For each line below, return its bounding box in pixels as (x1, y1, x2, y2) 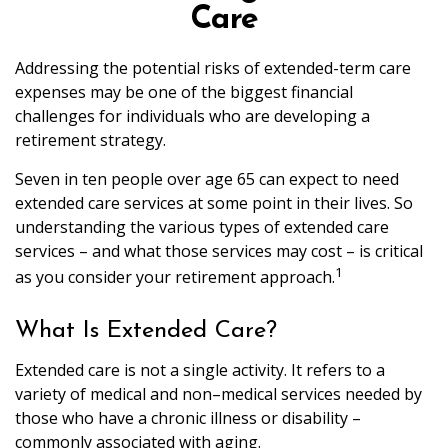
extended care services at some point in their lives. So (15, 192, 413, 214)
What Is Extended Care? (15, 319, 277, 344)
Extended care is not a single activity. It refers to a (15, 359, 385, 382)
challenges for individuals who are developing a (15, 105, 370, 127)
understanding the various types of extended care (15, 216, 389, 238)
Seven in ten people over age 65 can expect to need (15, 168, 399, 190)
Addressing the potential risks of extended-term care (15, 57, 411, 79)
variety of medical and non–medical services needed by (15, 383, 422, 406)
